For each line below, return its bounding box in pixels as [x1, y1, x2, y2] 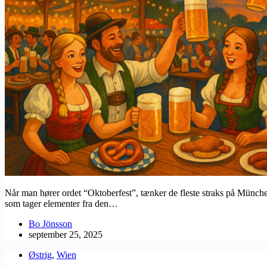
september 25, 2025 [29, 229, 103, 240]
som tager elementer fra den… [5, 198, 118, 209]
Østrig [29, 249, 52, 260]
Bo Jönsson [29, 218, 72, 229]
